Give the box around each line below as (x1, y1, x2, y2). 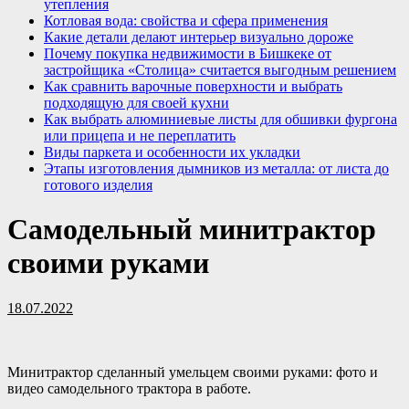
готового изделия (44, 177, 152, 193)
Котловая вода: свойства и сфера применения (44, 13, 328, 28)
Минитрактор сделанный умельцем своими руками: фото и (7, 363, 378, 380)
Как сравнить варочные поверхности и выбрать (44, 79, 342, 94)
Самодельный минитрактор (7, 213, 376, 246)
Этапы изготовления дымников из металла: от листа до (44, 161, 389, 176)
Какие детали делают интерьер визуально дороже (44, 29, 353, 45)
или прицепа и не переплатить (44, 128, 236, 143)
